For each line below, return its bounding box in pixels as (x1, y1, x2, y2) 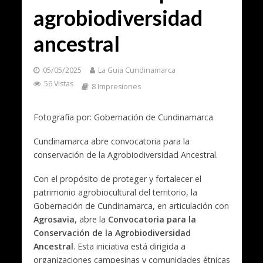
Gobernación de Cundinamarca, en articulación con (33, 200, 229, 212)
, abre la (74, 214, 108, 225)
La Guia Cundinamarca (97, 65, 176, 76)
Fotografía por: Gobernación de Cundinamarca (33, 112, 213, 123)
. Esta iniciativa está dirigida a (73, 241, 186, 252)
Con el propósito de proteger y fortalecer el (33, 173, 201, 185)
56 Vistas (43, 79, 73, 89)
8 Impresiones (91, 82, 141, 92)
